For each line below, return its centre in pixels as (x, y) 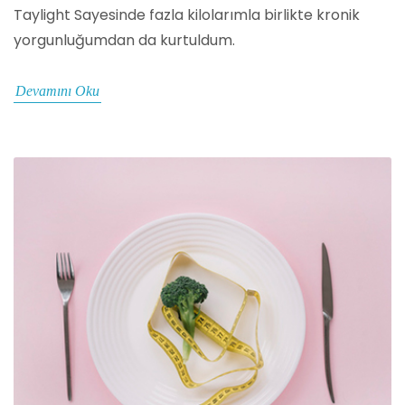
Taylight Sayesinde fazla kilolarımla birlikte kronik (187, 14)
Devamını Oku (57, 90)
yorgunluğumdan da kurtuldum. (124, 40)
